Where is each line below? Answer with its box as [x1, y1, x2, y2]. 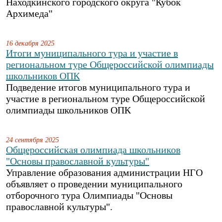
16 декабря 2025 [6, 39, 55, 47]
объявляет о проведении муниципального [6, 178, 182, 189]
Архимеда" [6, 8, 53, 19]
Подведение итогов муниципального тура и [6, 82, 190, 93]
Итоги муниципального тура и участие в [6, 48, 178, 58]
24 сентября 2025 [6, 136, 59, 144]
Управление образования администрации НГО [6, 167, 203, 178]
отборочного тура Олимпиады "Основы [6, 190, 172, 201]
